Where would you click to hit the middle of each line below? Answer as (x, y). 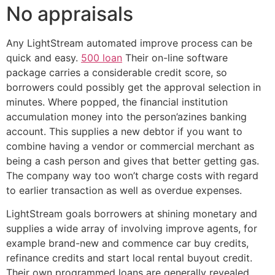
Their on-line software (175, 57)
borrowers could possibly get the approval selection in (134, 87)
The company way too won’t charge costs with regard (132, 175)
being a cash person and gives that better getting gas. (133, 161)
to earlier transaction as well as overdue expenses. (124, 190)
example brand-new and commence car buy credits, (127, 243)
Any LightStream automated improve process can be (129, 43)
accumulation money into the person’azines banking (126, 116)
